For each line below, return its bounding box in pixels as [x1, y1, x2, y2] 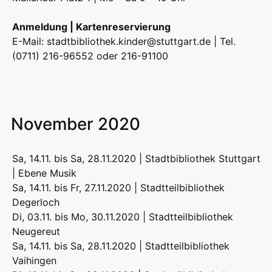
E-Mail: [12, 35, 47, 47]
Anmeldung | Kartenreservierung [12, 20, 171, 33]
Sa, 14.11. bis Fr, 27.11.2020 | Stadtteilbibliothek [12, 181, 225, 194]
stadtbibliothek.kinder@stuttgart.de [47, 35, 211, 47]
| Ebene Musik [12, 166, 76, 179]
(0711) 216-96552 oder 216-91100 [12, 49, 168, 62]
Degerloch [12, 195, 59, 208]
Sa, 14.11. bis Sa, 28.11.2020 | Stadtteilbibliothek [12, 239, 229, 252]
